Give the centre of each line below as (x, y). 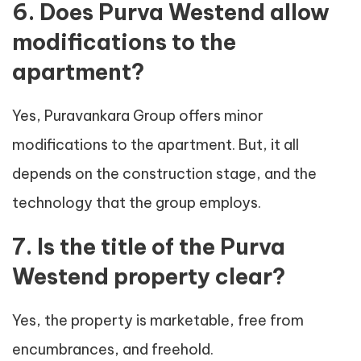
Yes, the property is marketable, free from (158, 321)
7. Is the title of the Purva (149, 247)
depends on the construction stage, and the (164, 174)
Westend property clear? (149, 277)
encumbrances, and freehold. (113, 350)
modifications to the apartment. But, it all (156, 145)
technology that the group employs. (137, 203)
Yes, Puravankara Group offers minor (138, 116)
